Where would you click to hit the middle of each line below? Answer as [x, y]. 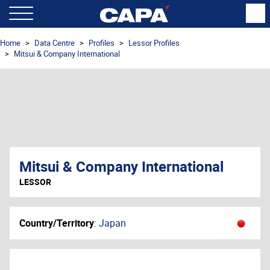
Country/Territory [57, 223]
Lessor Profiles [154, 43]
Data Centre [55, 43]
